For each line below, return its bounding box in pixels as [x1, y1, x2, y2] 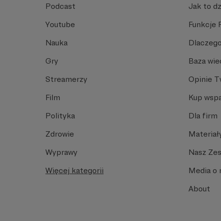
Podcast [45, 1, 75, 11]
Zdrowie [45, 129, 74, 139]
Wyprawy [45, 147, 77, 157]
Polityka [45, 111, 75, 120]
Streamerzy [45, 74, 87, 84]
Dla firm [188, 111, 218, 120]
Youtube [45, 20, 75, 29]
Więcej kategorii [45, 166, 104, 175]
